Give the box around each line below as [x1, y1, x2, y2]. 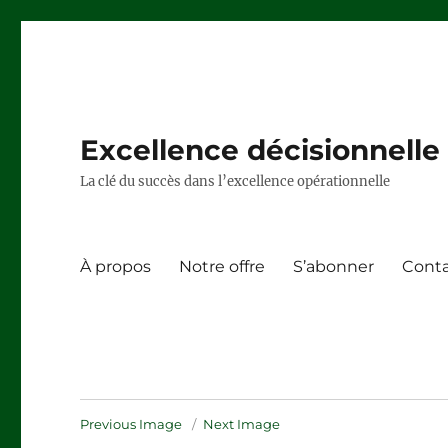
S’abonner [293, 256, 375, 276]
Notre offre [179, 256, 266, 276]
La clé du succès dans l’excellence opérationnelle [80, 173, 391, 190]
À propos [80, 256, 152, 276]
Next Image [203, 416, 281, 432]
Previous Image [80, 416, 183, 432]
